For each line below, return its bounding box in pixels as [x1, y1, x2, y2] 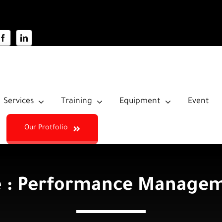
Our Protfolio [24, 124, 68, 132]
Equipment [119, 97, 161, 106]
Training [60, 97, 92, 106]
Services [3, 97, 34, 106]
